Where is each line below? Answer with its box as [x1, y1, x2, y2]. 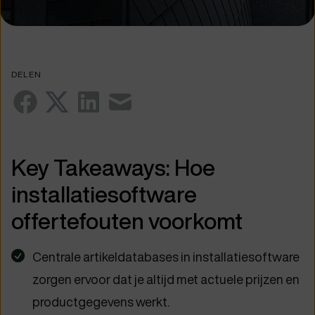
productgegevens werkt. [32, 293, 169, 311]
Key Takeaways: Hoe [11, 153, 215, 184]
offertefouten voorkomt [11, 206, 243, 237]
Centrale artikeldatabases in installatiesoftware [32, 248, 300, 266]
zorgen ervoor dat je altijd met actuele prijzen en [32, 271, 300, 289]
